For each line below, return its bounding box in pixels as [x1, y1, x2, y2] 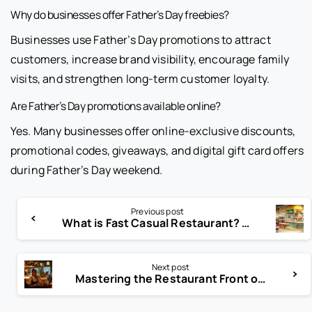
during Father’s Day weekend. [10, 162, 163, 178]
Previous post [131, 205, 185, 218]
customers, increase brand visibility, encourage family [10, 52, 290, 68]
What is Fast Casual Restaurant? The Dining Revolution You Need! [242, 215, 250, 231]
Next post [151, 261, 190, 274]
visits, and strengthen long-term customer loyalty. [10, 71, 270, 87]
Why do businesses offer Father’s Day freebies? [10, 7, 229, 23]
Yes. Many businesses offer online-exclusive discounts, [10, 123, 296, 139]
